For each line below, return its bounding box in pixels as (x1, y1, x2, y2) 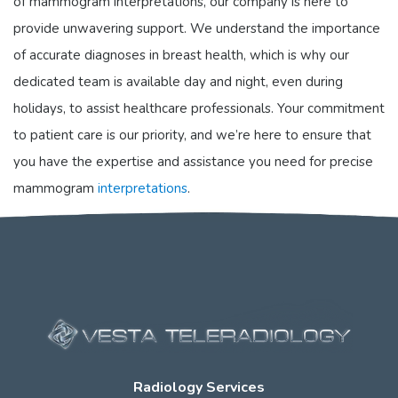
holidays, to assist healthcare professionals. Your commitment (13, 99, 385, 117)
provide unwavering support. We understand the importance (13, 19, 380, 37)
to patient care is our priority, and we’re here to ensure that (13, 125, 371, 144)
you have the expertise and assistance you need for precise (13, 152, 373, 171)
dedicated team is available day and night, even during (13, 72, 343, 91)
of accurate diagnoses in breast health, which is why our (13, 45, 349, 64)
